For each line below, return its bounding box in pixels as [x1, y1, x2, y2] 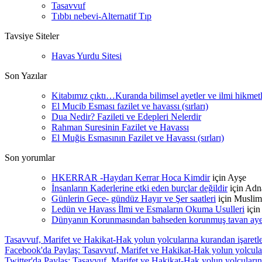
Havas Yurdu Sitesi [51, 51, 122, 61]
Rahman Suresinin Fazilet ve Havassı [51, 122, 189, 132]
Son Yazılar [5, 71, 47, 81]
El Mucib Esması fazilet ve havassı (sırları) [51, 101, 208, 111]
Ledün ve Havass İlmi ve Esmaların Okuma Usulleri [51, 204, 244, 214]
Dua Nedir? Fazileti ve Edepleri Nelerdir [51, 112, 201, 122]
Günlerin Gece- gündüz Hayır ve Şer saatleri [51, 194, 216, 204]
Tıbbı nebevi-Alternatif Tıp [51, 11, 151, 21]
